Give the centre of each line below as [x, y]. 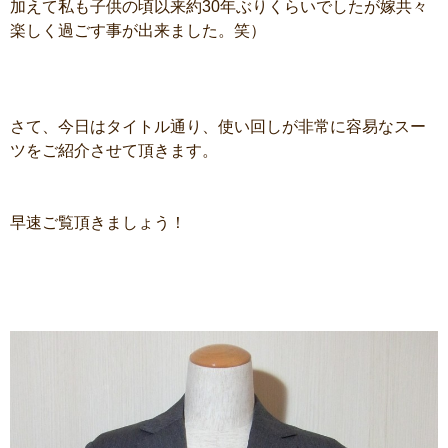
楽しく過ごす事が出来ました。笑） [138, 30]
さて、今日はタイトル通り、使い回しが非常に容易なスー [218, 126]
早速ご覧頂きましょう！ [98, 222]
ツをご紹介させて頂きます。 [114, 150]
